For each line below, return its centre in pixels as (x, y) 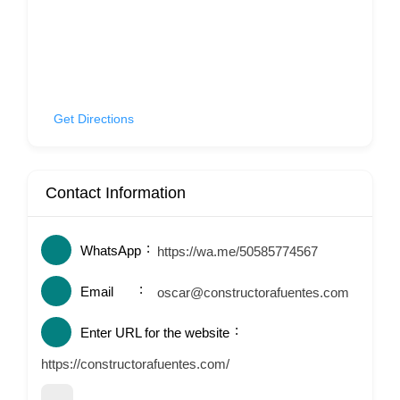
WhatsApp (111, 250)
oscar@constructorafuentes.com (253, 292)
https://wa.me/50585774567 (237, 251)
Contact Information (116, 193)
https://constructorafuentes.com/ (135, 364)
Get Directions (94, 119)
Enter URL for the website (155, 333)
